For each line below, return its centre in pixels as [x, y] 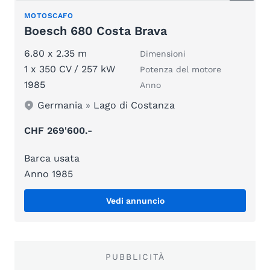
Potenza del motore [181, 70]
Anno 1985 [49, 174]
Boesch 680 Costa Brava [96, 31]
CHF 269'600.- [58, 131]
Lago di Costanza [134, 105]
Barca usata [52, 159]
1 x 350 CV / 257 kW [70, 69]
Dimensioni [163, 54]
